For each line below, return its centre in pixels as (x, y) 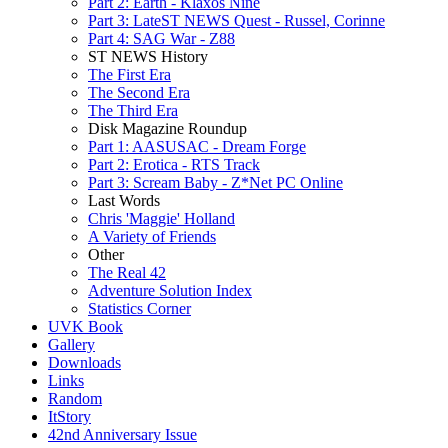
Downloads (84, 362)
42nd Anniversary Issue (122, 434)
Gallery (71, 344)
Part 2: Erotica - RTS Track (174, 164)
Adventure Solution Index (170, 290)
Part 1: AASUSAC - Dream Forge (197, 146)
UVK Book (85, 326)
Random (75, 398)
